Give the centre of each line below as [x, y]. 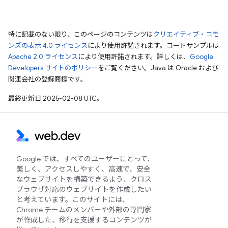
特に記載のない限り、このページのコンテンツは [81, 34]
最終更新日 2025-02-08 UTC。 [56, 98]
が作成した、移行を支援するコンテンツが [84, 220]
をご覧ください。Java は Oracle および [158, 68]
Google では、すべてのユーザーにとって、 [85, 159]
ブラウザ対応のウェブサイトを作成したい [84, 189]
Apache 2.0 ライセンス [43, 57]
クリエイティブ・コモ [186, 34]
